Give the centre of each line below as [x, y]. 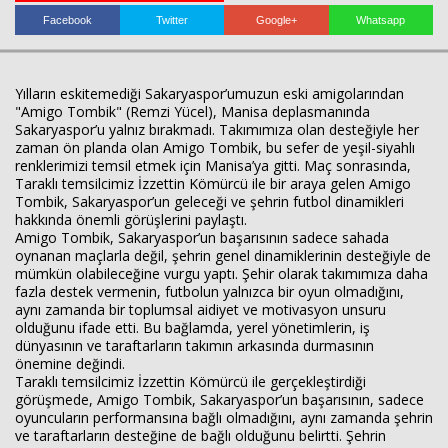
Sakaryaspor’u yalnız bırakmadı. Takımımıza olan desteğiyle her [217, 129]
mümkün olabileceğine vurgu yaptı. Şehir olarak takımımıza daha [221, 273]
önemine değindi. [70, 363]
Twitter [171, 20]
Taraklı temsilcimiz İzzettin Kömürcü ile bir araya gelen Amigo [213, 183]
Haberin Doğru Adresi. [368, 68]
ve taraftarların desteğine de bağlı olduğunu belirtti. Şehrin [200, 435]
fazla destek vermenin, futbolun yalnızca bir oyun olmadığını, [209, 291]
